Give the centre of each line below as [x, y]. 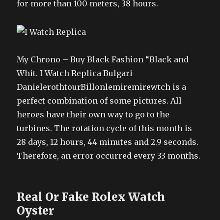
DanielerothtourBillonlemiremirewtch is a [102, 87]
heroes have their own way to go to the [93, 114]
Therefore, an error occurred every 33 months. [109, 155]
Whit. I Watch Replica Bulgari [75, 73]
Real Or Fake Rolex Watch [91, 196]
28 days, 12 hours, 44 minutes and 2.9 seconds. [108, 142]
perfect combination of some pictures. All [99, 100]
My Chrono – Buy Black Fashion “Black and [103, 59]
